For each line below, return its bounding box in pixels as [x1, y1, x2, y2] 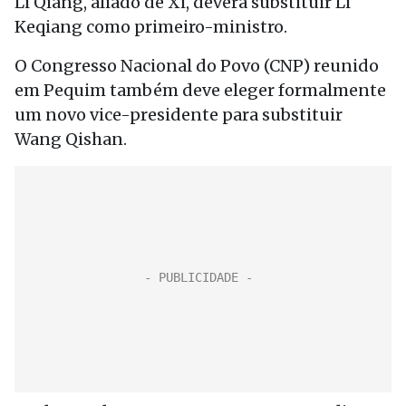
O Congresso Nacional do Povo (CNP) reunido [14, 55, 379, 76]
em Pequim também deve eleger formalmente [14, 80, 386, 101]
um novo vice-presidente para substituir [14, 104, 343, 125]
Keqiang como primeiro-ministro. [14, 16, 287, 37]
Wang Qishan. [14, 129, 127, 150]
